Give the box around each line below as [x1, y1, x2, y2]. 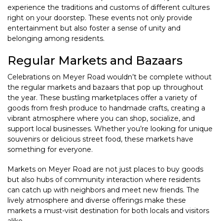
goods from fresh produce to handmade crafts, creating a [7, 103, 205, 112]
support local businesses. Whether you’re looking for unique [7, 124, 213, 133]
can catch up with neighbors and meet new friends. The [7, 185, 199, 195]
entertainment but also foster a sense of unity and [7, 23, 181, 33]
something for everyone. [7, 145, 93, 154]
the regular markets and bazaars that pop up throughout [7, 82, 203, 92]
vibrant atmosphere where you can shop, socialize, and [7, 113, 195, 123]
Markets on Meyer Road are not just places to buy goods [7, 165, 203, 174]
